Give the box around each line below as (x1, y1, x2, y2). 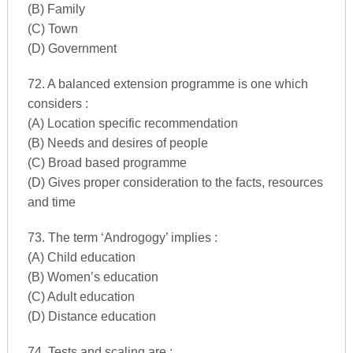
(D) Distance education (27, 309, 156, 323)
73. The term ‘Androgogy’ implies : (27, 230, 217, 244)
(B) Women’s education (27, 269, 158, 284)
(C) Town (27, 21, 78, 35)
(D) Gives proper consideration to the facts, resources (27, 175, 323, 189)
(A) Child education (27, 250, 136, 264)
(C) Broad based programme (27, 155, 187, 169)
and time (27, 195, 76, 209)
